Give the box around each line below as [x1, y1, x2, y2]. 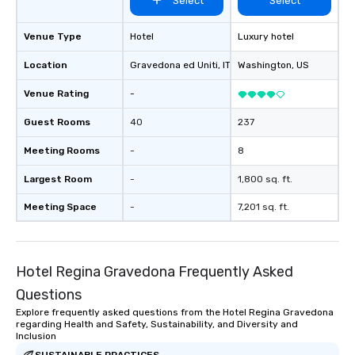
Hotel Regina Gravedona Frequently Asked [16, 263, 293, 281]
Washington [238, 59, 292, 71]
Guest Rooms [24, 116, 90, 128]
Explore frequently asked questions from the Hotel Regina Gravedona [16, 307, 334, 318]
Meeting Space [24, 201, 97, 212]
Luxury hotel [238, 31, 294, 42]
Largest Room [24, 174, 92, 185]
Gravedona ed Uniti [130, 59, 218, 71]
